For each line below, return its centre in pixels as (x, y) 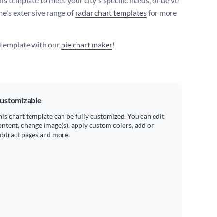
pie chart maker (87, 45)
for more (162, 13)
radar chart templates (111, 13)
